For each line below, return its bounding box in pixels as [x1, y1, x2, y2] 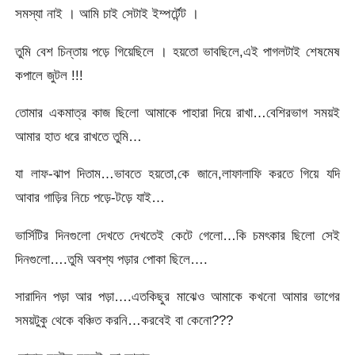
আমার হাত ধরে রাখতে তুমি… [15, 128, 143, 144]
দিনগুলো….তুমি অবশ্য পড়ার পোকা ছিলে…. [15, 250, 208, 267]
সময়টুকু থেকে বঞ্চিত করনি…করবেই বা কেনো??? [15, 311, 234, 328]
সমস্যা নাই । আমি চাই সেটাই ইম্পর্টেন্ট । [15, 6, 200, 22]
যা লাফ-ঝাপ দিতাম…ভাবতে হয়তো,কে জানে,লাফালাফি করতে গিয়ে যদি [15, 166, 340, 182]
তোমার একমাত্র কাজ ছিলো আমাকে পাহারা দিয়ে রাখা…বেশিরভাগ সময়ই [15, 104, 340, 120]
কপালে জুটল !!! [15, 67, 84, 83]
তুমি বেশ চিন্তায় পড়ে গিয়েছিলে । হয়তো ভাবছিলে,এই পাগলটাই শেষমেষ [15, 43, 340, 59]
